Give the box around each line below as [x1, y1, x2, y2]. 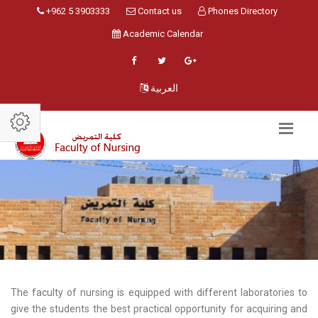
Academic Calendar [120, 28, 203, 39]
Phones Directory [206, 6, 278, 16]
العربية [150, 82, 178, 94]
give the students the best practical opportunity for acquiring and [11, 303, 307, 314]
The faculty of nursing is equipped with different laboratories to [11, 287, 307, 298]
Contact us [136, 6, 182, 16]
